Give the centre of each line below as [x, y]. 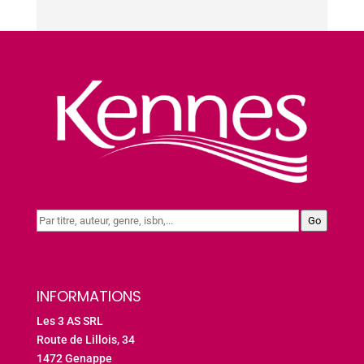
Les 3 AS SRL [69, 321]
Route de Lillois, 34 [85, 340]
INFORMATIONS [89, 297]
